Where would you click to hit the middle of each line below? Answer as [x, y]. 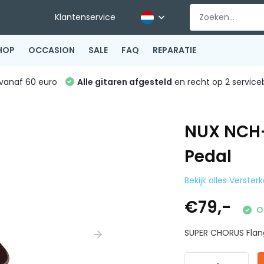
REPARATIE [174, 50]
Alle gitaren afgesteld [124, 82]
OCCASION [51, 50]
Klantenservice [85, 17]
